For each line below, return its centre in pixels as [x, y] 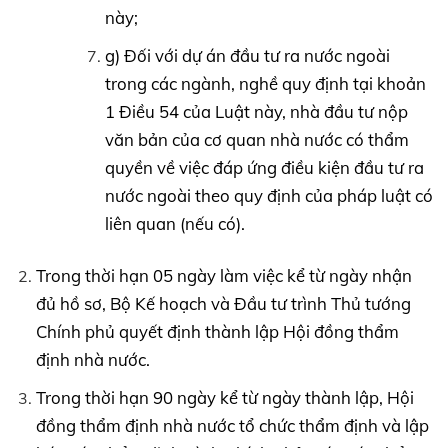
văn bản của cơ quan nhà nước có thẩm [256, 139]
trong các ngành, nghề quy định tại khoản [265, 83]
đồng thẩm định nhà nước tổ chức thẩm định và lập [232, 425]
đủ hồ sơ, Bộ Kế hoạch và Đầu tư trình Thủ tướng [223, 303]
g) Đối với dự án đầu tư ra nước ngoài [247, 55]
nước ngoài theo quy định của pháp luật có [268, 195]
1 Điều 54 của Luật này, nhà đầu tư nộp [256, 111]
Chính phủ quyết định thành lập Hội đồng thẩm [217, 331]
